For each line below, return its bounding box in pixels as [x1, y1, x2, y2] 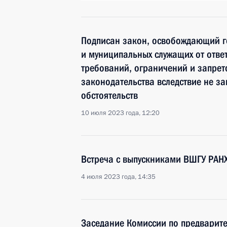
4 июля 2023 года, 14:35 [81, 172, 156, 181]
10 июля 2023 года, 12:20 [81, 108, 160, 118]
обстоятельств [81, 89, 138, 101]
